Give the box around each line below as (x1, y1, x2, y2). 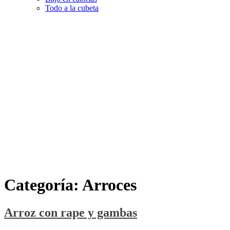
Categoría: (4, 176, 82, 195)
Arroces (82, 176, 137, 195)
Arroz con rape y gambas (4, 205, 137, 219)
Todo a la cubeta (45, 4, 99, 12)
